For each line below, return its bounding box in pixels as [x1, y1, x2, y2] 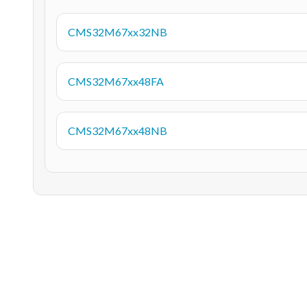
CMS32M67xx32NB [68, 25, 167, 38]
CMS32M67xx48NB [68, 123, 167, 137]
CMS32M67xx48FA [68, 74, 164, 88]
